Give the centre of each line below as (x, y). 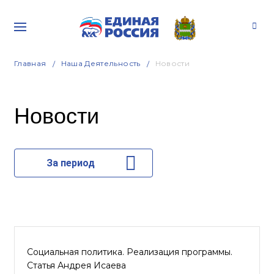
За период (70, 163)
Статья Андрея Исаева (76, 265)
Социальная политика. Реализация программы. (130, 252)
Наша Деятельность (101, 63)
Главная (30, 63)
